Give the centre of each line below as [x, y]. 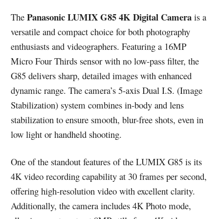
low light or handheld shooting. [66, 134]
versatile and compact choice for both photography [101, 32]
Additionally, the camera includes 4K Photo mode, [101, 206]
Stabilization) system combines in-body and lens [98, 105]
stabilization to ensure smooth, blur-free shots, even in [107, 120]
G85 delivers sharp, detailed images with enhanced [101, 76]
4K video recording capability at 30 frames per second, [109, 176]
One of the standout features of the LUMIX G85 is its [107, 162]
